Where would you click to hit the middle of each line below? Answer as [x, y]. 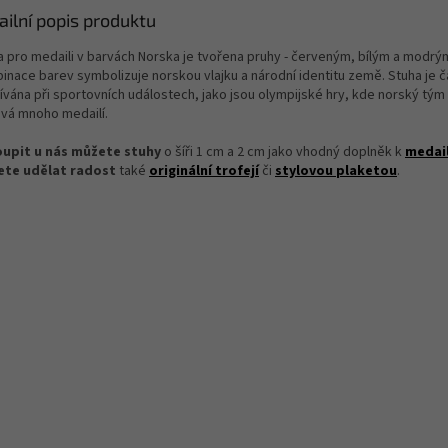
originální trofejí [204, 171]
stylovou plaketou [336, 171]
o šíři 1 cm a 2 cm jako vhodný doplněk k [284, 152]
